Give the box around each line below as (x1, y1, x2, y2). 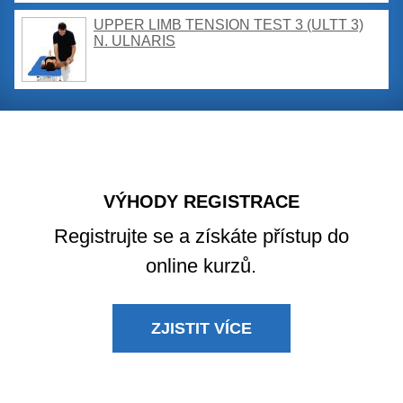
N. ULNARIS (94, 32, 175, 49)
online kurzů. (146, 254, 257, 277)
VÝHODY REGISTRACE (103, 191, 300, 211)
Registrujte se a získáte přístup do (53, 224, 349, 247)
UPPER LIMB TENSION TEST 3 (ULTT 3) (94, 16, 363, 32)
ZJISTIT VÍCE (150, 318, 252, 337)
